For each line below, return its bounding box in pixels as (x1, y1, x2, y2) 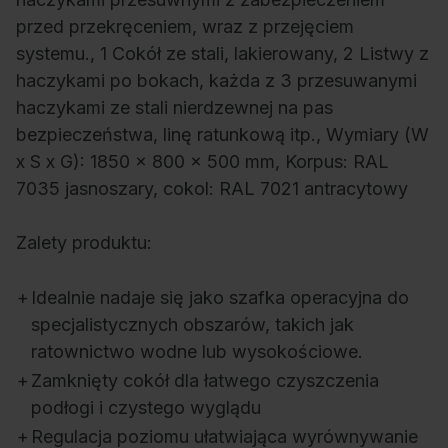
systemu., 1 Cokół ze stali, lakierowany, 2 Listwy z (16, 43, 429, 65)
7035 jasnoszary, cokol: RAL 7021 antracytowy (16, 178, 408, 200)
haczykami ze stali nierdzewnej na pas (16, 97, 333, 119)
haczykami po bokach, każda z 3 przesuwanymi (16, 70, 417, 92)
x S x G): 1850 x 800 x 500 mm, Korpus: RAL (16, 151, 389, 173)
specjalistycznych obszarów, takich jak (31, 314, 354, 336)
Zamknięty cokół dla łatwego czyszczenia (31, 370, 379, 392)
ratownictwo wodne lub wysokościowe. (31, 341, 363, 363)
